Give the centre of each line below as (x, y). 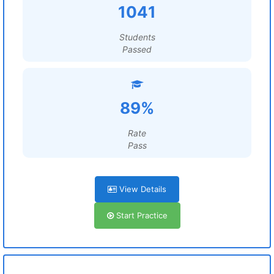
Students (137, 37)
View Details (142, 189)
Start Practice (140, 215)
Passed (137, 49)
